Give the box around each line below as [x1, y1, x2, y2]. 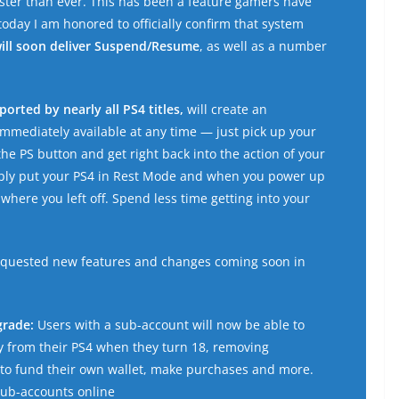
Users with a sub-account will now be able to [37, 316, 305, 334]
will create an [187, 101, 267, 118]
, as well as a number [199, 37, 327, 55]
